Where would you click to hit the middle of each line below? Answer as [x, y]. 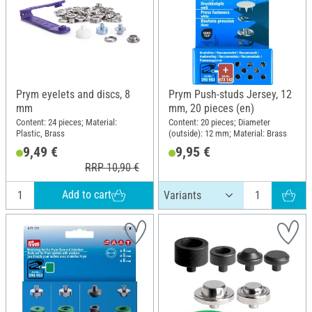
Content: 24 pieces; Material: [67, 122]
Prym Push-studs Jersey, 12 [230, 94]
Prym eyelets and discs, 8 [73, 94]
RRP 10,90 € [112, 167]
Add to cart [87, 195]
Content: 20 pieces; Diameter [219, 122]
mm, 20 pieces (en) [211, 108]
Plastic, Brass [40, 133]
